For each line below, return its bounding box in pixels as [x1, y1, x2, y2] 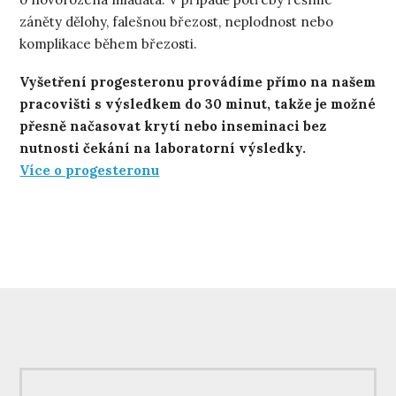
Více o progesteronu [19, 161, 160, 179]
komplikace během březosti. [19, 34, 198, 52]
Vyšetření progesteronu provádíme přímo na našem [19, 72, 377, 90]
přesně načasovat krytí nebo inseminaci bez [19, 117, 327, 134]
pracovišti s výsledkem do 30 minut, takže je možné [19, 95, 377, 112]
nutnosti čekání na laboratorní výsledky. [19, 139, 307, 156]
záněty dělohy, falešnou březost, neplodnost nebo [19, 12, 334, 30]
